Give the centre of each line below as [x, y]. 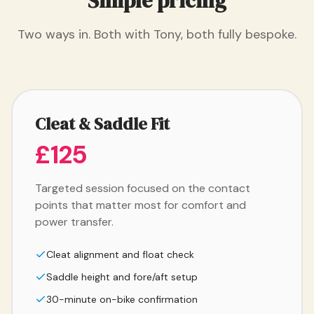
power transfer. [74, 222]
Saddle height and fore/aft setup [122, 277]
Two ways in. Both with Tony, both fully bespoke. [157, 35]
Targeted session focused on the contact [143, 189]
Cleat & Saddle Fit [102, 124]
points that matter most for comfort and [141, 205]
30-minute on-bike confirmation [122, 300]
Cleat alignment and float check [120, 255]
